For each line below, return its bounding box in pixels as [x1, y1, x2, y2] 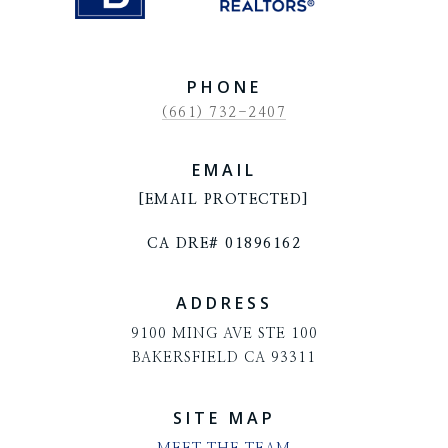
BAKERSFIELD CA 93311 [132, 350, 316, 365]
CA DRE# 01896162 [147, 236, 301, 251]
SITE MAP [172, 406, 276, 429]
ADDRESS [175, 291, 273, 314]
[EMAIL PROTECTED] [138, 192, 310, 207]
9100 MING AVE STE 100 [130, 326, 318, 341]
